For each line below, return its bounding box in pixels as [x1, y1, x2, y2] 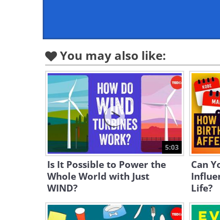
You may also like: [60, 47, 166, 63]
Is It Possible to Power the [47, 158, 166, 171]
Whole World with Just [47, 170, 149, 183]
